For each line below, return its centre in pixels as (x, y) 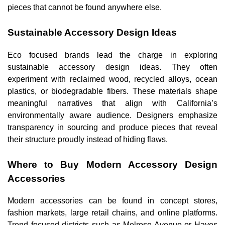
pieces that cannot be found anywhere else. (85, 8)
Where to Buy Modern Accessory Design (113, 164)
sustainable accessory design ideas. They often (113, 67)
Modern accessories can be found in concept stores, (113, 201)
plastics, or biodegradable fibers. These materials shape (113, 91)
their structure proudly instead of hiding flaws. (88, 139)
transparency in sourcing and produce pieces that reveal (113, 127)
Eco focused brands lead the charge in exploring (113, 55)
